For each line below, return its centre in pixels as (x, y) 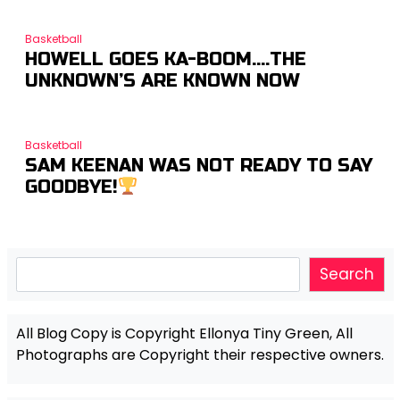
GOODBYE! (71, 187)
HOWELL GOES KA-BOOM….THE (165, 59)
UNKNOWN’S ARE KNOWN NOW (162, 80)
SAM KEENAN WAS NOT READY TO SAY (198, 165)
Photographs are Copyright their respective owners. (200, 355)
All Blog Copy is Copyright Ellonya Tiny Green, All (184, 334)
